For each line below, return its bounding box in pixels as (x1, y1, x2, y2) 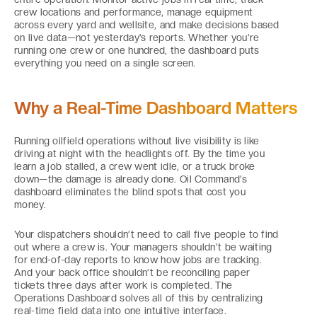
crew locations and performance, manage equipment (14, 6, 253, 18)
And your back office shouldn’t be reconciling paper (14, 267, 250, 278)
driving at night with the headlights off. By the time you (14, 148, 265, 159)
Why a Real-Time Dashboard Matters (14, 98, 298, 118)
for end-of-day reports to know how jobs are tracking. (14, 254, 262, 265)
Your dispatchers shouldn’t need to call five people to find (14, 229, 279, 240)
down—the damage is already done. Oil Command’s (14, 173, 247, 185)
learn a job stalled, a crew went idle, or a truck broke (14, 161, 255, 172)
